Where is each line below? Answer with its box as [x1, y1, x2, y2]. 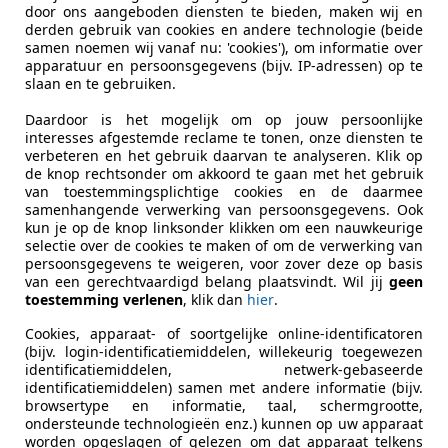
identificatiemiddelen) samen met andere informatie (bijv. [25, 377, 423, 397]
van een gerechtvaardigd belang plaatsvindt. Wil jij [25, 271, 389, 291]
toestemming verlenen [25, 289, 183, 309]
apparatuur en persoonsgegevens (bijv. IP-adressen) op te [25, 55, 423, 75]
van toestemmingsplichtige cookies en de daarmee [25, 181, 423, 201]
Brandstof [51, 368, 128, 390]
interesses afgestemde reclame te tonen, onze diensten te [25, 127, 423, 147]
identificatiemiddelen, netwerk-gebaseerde [25, 359, 423, 379]
